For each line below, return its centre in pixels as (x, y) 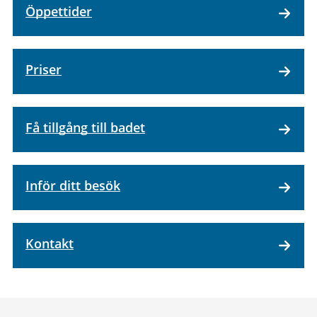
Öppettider (59, 11)
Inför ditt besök (73, 185)
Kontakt (50, 243)
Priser (44, 69)
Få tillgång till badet (85, 127)
